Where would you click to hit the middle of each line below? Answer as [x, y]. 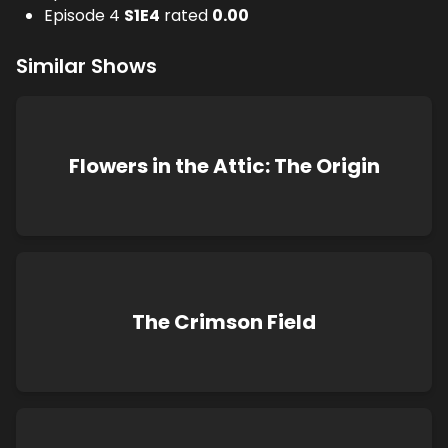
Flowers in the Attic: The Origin [224, 166]
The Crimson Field [224, 322]
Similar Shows [86, 66]
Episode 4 [82, 15]
